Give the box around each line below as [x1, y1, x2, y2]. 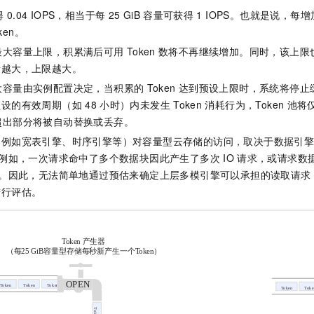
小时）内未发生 [100, 97, 170, 111]
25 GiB [108, 7, 140, 22]
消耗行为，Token [205, 97, 285, 111]
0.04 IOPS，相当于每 [6, 7, 106, 22]
